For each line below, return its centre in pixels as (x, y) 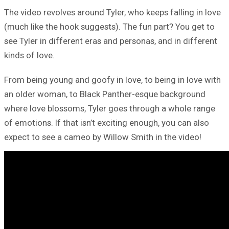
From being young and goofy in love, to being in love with (112, 79)
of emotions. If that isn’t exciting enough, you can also (107, 122)
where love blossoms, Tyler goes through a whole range (110, 108)
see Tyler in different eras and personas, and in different (111, 41)
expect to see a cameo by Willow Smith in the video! (103, 137)
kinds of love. (29, 55)
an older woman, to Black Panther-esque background (105, 94)
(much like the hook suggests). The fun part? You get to (109, 26)
